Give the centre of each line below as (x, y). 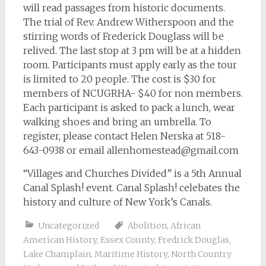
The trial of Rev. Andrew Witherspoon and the (128, 22)
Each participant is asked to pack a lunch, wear (129, 108)
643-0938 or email (65, 151)
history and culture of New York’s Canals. (117, 202)
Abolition (147, 226)
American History (60, 240)
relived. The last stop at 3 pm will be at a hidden (132, 51)
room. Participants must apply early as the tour (130, 65)
